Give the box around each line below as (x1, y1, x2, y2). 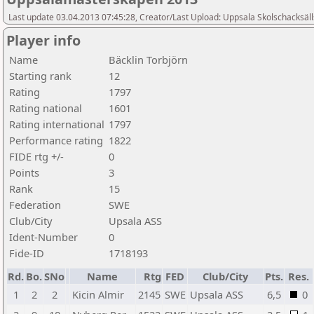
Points (9, 165, 39, 179)
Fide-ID (9, 246, 44, 260)
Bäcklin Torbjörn (109, 53, 188, 67)
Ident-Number (9, 230, 78, 244)
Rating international (9, 117, 104, 131)
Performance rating (9, 133, 103, 147)
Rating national (9, 101, 82, 115)
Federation (9, 198, 61, 212)
